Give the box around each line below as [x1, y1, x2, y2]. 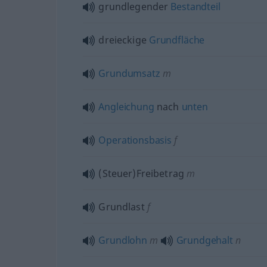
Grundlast [98, 200, 145, 213]
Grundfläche [148, 33, 205, 46]
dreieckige [98, 33, 149, 46]
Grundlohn [98, 233, 147, 247]
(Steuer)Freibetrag [98, 166, 184, 180]
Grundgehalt [176, 233, 233, 247]
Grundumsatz [98, 66, 160, 80]
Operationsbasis [98, 133, 172, 147]
